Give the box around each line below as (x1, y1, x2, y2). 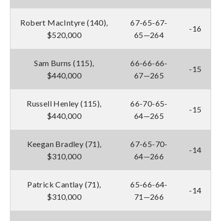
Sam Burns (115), (34, 58, 94, 68)
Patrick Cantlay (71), (27, 179, 101, 189)
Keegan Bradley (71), (27, 139, 102, 148)
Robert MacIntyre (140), (20, 17, 108, 27)
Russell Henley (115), (27, 98, 102, 108)
